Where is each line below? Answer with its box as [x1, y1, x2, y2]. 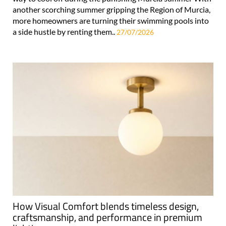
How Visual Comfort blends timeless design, [13, 198, 199, 214]
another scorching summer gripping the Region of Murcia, [13, 4, 210, 14]
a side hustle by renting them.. [13, 26, 117, 36]
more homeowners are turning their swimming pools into [13, 15, 209, 25]
